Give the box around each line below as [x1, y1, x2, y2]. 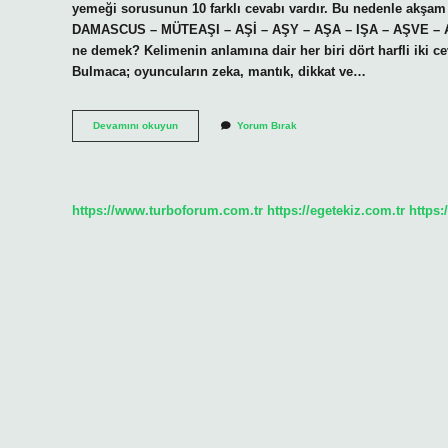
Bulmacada [177, 119, 232, 131]
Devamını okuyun [93, 120, 178, 132]
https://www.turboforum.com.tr [72, 202, 263, 218]
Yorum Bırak [237, 120, 297, 132]
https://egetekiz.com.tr [267, 202, 405, 218]
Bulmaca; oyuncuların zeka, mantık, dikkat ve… [72, 63, 366, 79]
